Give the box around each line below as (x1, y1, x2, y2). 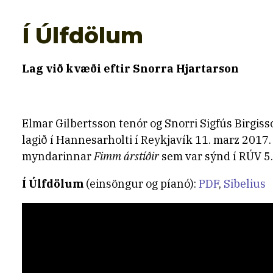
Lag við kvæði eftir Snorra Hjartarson (22, 62, 239, 76)
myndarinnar (22, 149, 94, 163)
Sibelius (224, 177, 266, 191)
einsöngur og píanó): (90, 177, 199, 191)
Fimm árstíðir (94, 149, 159, 163)
